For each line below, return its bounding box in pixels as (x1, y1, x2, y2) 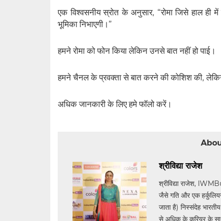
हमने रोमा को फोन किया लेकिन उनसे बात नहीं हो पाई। (58, 46, 216, 56)
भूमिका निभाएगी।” (58, 19, 112, 30)
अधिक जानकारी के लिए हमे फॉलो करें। (58, 99, 172, 109)
